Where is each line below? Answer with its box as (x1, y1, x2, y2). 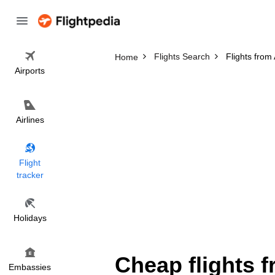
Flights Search (153, 52, 210, 61)
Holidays (13, 213, 47, 223)
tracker (16, 170, 44, 180)
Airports (15, 66, 45, 76)
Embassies (9, 262, 51, 272)
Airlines (15, 115, 44, 125)
